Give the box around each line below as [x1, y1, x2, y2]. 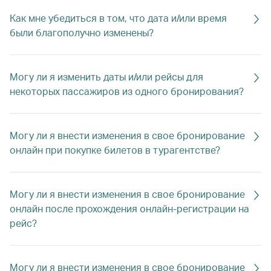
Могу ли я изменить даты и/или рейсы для [10, 70, 203, 83]
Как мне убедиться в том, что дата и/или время [10, 11, 227, 24]
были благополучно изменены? [10, 26, 154, 39]
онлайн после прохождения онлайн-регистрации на [10, 202, 249, 215]
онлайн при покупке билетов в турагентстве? [10, 143, 220, 156]
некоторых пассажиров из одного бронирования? [10, 85, 244, 97]
